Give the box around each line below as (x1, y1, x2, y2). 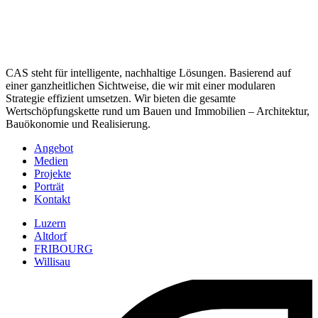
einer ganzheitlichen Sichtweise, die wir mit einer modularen (6, 79, 275, 92)
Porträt (34, 180, 64, 193)
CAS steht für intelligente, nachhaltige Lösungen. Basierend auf (6, 67, 291, 79)
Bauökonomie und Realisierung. (6, 118, 150, 131)
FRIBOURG (34, 243, 93, 256)
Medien (34, 155, 68, 168)
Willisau (34, 256, 70, 268)
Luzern (34, 217, 66, 230)
